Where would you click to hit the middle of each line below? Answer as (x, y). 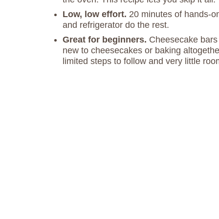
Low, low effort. (96, 14)
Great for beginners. (106, 40)
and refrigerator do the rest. (117, 25)
